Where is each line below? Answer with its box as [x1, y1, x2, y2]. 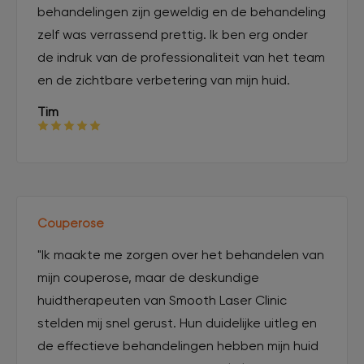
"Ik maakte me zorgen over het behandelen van [37, 246, 324, 262]
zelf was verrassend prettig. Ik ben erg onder [37, 26, 308, 42]
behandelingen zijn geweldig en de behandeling [37, 3, 326, 19]
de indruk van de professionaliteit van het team [37, 49, 325, 65]
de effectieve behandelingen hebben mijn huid [37, 337, 318, 353]
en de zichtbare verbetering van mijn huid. [37, 71, 290, 88]
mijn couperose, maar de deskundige [37, 269, 259, 285]
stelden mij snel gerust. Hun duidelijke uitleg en [37, 314, 317, 331]
